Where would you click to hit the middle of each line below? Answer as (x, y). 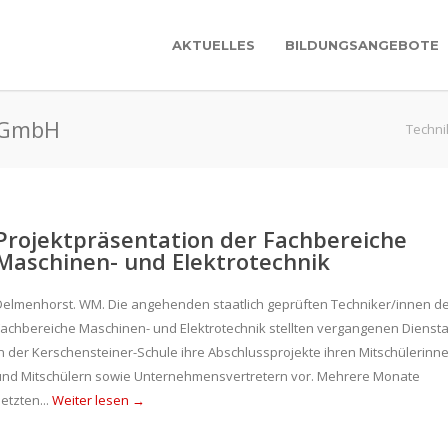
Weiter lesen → (98, 400)
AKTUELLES (213, 45)
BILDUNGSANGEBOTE (362, 45)
